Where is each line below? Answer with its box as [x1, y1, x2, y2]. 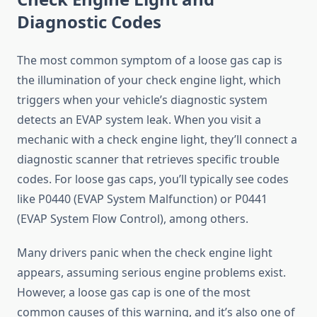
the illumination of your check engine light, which [17, 72, 281, 88]
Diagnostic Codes [17, 10, 161, 34]
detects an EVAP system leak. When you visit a [17, 112, 261, 128]
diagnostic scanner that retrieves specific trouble [17, 151, 279, 168]
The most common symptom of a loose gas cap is [17, 52, 282, 69]
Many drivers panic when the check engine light [17, 245, 272, 261]
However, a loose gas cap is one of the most [17, 284, 250, 301]
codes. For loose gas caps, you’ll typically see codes [17, 171, 289, 188]
